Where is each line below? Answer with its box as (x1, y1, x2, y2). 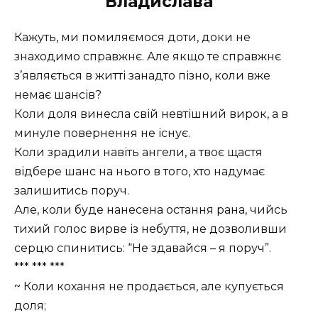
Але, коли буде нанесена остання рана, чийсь (14, 202, 287, 216)
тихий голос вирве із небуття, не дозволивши (14, 221, 287, 236)
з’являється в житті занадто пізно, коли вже (14, 68, 270, 82)
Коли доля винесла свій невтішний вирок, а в (14, 106, 288, 121)
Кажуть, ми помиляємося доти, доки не (14, 30, 251, 44)
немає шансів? (14, 87, 102, 102)
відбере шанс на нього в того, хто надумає (14, 164, 265, 178)
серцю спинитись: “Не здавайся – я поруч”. (14, 241, 271, 255)
